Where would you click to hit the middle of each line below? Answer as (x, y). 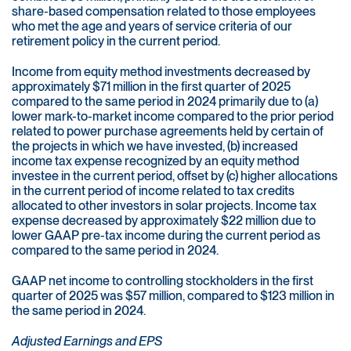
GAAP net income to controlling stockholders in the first (163, 281)
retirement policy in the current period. (116, 42)
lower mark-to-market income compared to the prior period (173, 117)
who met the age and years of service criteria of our (152, 27)
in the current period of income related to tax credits (153, 191)
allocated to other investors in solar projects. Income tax (164, 206)
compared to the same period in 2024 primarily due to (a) (165, 102)
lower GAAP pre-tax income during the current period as (166, 236)
